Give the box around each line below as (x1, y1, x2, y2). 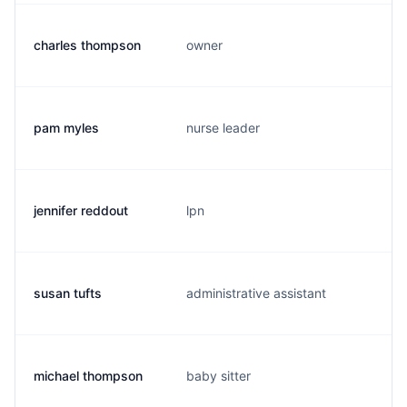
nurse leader (186, 120, 260, 135)
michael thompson (34, 368, 143, 383)
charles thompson (34, 37, 141, 53)
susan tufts (34, 285, 102, 301)
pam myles (34, 120, 99, 135)
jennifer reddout (34, 203, 128, 218)
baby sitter (186, 368, 251, 383)
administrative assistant (186, 285, 326, 301)
